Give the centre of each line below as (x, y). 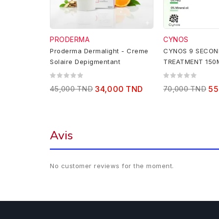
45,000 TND (71, 89)
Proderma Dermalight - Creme (99, 51)
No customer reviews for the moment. (112, 166)
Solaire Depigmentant (85, 62)
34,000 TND (119, 89)
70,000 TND (185, 89)
